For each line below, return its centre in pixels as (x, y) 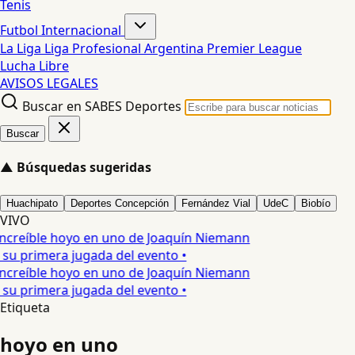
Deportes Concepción (120, 203)
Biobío (316, 203)
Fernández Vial (216, 203)
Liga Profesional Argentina (126, 48)
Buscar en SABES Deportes (102, 106)
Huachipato (32, 203)
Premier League (254, 48)
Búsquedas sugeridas (84, 168)
